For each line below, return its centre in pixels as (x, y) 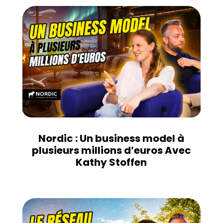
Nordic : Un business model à (111, 139)
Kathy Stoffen (111, 163)
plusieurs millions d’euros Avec (111, 151)
